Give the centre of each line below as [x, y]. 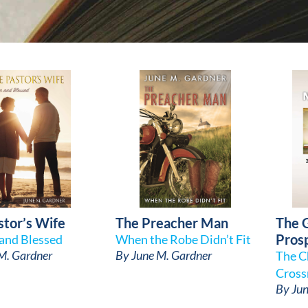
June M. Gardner [172, 255]
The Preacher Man [172, 223]
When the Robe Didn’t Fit [184, 239]
